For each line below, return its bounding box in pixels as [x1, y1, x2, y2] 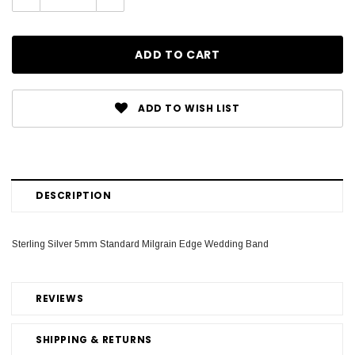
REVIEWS [36, 291, 84, 305]
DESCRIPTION [36, 188, 112, 202]
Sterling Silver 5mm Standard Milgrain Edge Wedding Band [12, 238, 269, 250]
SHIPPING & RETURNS [36, 332, 152, 346]
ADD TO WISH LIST [138, 101, 240, 116]
